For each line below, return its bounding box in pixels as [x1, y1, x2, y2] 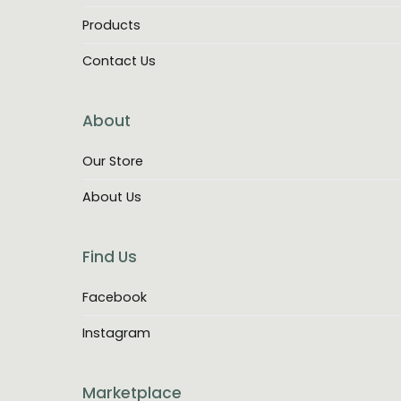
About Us [82, 188, 141, 207]
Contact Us [82, 51, 156, 70]
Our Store [82, 151, 143, 170]
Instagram [82, 324, 150, 343]
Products [82, 15, 141, 34]
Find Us [82, 246, 137, 269]
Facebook [82, 287, 147, 306]
